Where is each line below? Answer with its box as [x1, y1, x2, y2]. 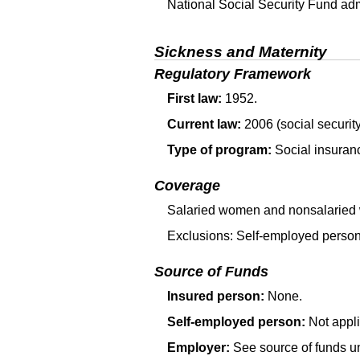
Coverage [154, 178, 220, 194]
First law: [167, 91, 222, 105]
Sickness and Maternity [154, 43, 327, 60]
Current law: [167, 117, 241, 131]
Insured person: [167, 289, 264, 304]
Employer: [167, 341, 230, 355]
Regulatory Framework [154, 65, 311, 82]
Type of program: [167, 142, 272, 157]
